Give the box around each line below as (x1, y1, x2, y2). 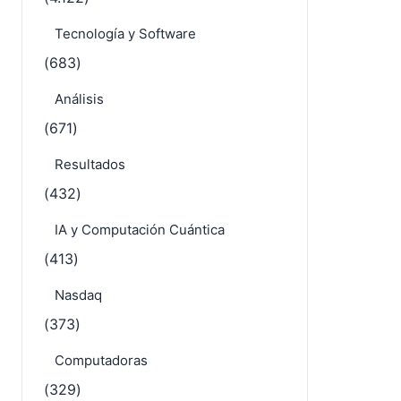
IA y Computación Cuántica (55, 221, 225, 238)
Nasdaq (55, 286, 102, 303)
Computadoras (55, 352, 148, 369)
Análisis (55, 90, 104, 107)
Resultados (55, 156, 125, 173)
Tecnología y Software (55, 25, 196, 42)
